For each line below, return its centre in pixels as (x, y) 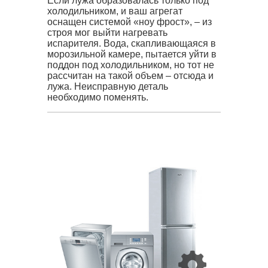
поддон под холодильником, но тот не (131, 65)
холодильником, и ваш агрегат (115, 11)
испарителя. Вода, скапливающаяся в (132, 43)
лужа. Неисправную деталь (108, 86)
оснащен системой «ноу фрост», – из (130, 22)
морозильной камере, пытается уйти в (132, 54)
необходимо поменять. (98, 97)
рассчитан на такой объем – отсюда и (130, 76)
